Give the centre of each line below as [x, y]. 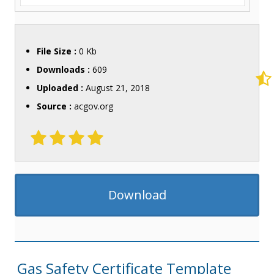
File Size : [57, 51]
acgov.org [93, 106]
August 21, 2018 [117, 87]
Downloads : [64, 69]
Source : [55, 106]
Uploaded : [61, 87]
